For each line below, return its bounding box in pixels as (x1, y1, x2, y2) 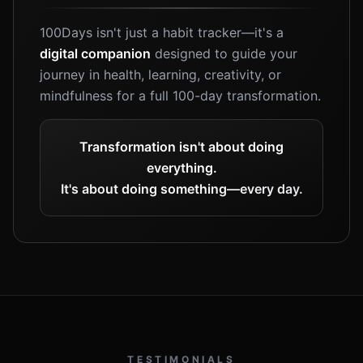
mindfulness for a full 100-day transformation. (40, 88, 321, 104)
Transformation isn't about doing (79, 139, 284, 155)
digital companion (40, 45, 151, 62)
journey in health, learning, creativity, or (40, 66, 281, 83)
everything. (146, 160, 217, 176)
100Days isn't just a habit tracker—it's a (40, 24, 284, 41)
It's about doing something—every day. (60, 181, 303, 197)
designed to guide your (151, 45, 297, 62)
